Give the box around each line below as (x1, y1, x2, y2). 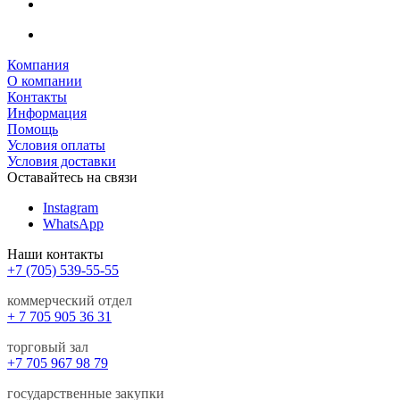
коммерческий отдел (7, 293, 132, 309)
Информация (7, 105, 87, 121)
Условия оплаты (7, 137, 105, 154)
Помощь (7, 121, 58, 137)
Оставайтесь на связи (7, 170, 137, 186)
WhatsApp (43, 216, 104, 232)
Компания (7, 57, 69, 73)
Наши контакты (7, 246, 104, 262)
